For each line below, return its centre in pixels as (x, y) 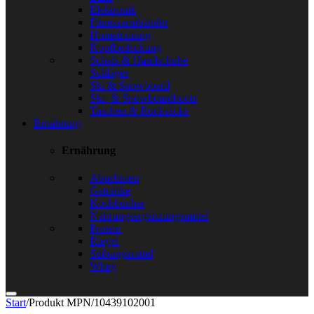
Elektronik (113, 9)
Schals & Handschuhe (139, 60)
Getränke (110, 191)
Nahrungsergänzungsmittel (149, 216)
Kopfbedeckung (125, 47)
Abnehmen (114, 178)
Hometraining (120, 34)
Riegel (104, 241)
